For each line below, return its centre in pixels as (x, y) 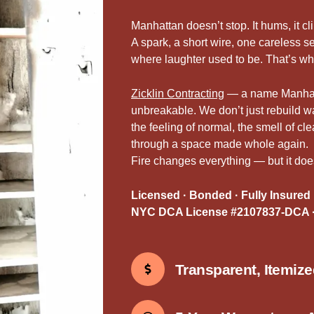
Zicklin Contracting (178, 94)
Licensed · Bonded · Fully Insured (221, 195)
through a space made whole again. (220, 144)
